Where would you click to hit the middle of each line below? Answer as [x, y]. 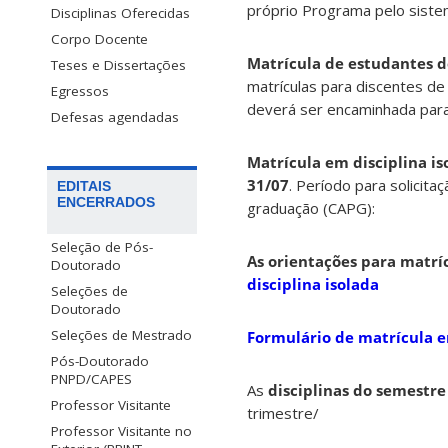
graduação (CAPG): [311, 208]
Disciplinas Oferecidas [120, 12]
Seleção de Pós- [102, 246]
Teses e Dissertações [118, 64]
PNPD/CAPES [91, 378]
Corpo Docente [99, 38]
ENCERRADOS [106, 201]
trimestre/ [283, 413]
